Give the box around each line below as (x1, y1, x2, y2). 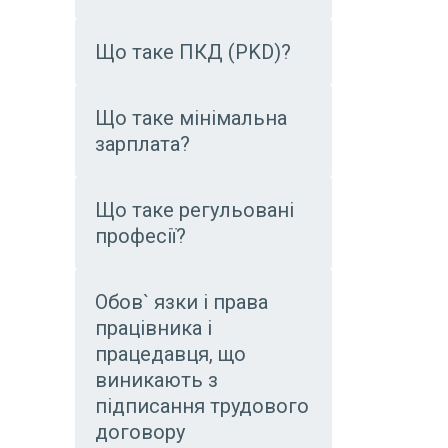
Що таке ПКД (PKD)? (95, 40, 291, 64)
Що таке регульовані (95, 198, 294, 222)
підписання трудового (95, 394, 309, 418)
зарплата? (95, 132, 190, 156)
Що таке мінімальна (95, 106, 287, 130)
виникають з (95, 368, 218, 392)
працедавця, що (95, 342, 246, 366)
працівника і (95, 316, 212, 340)
